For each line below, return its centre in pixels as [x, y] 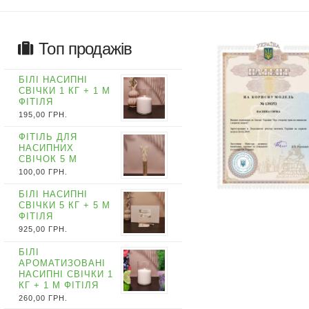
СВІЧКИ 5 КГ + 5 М [65, 206]
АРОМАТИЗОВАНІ [62, 263]
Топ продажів [86, 49]
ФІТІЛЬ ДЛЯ [48, 137]
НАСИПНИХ [47, 148]
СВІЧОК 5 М [48, 159]
